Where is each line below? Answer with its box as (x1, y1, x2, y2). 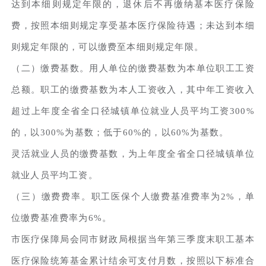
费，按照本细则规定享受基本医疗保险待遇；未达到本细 (11, 20, 255, 30)
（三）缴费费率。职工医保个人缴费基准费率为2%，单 (11, 191, 255, 201)
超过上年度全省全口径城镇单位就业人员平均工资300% (11, 106, 255, 116)
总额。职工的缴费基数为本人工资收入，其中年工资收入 (11, 84, 255, 94)
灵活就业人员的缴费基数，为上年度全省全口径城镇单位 (11, 148, 255, 159)
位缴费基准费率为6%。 (11, 213, 112, 223)
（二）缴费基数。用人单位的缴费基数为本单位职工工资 (11, 63, 255, 73)
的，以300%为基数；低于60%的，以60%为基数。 (11, 127, 229, 137)
